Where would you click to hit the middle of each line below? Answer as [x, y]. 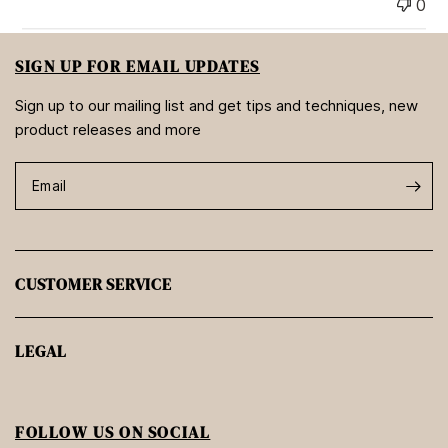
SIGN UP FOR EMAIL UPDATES [137, 66]
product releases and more [108, 130]
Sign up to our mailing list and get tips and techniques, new [217, 106]
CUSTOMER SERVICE [93, 284]
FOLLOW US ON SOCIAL [113, 432]
